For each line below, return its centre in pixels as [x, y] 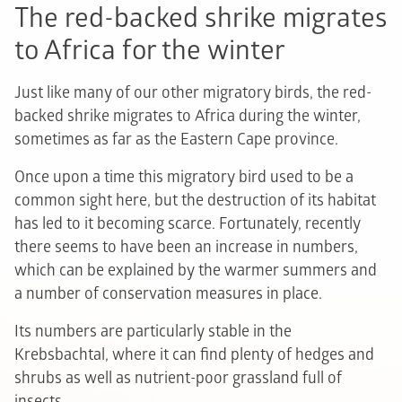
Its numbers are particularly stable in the [153, 332]
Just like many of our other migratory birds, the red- [193, 93]
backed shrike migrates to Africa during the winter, [188, 117]
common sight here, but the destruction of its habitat [195, 201]
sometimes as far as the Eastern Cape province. [176, 140]
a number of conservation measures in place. [168, 294]
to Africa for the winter [150, 51]
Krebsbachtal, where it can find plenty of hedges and [194, 355]
